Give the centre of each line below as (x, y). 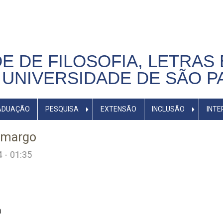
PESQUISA (62, 109)
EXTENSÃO (118, 109)
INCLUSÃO (168, 109)
